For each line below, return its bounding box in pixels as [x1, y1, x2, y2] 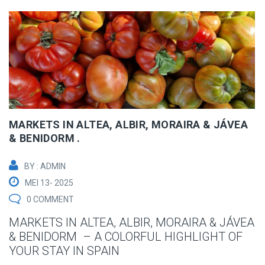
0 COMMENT [27, 194, 74, 204]
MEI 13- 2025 [25, 177, 73, 188]
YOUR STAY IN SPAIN [9, 243, 119, 258]
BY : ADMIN [24, 161, 66, 171]
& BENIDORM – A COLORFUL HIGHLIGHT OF [9, 229, 243, 244]
